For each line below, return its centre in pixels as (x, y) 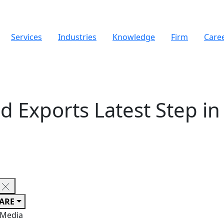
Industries (77, 37)
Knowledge (134, 37)
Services (26, 37)
